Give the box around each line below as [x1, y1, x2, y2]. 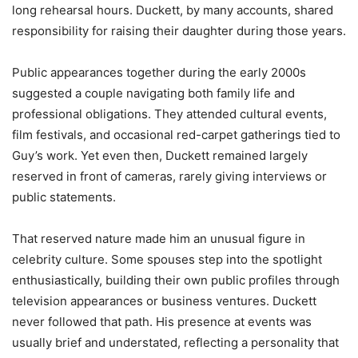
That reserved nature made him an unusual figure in [12, 230, 305, 246]
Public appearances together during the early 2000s [12, 64, 306, 80]
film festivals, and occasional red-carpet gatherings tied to [12, 126, 340, 142]
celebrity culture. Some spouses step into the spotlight [12, 251, 322, 267]
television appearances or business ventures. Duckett [12, 292, 316, 308]
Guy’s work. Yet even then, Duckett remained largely [12, 147, 308, 163]
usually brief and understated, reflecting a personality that [12, 334, 339, 350]
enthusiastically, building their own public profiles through [12, 272, 340, 288]
